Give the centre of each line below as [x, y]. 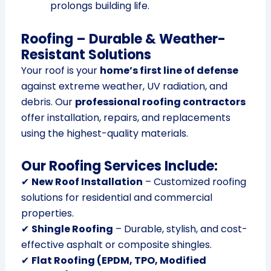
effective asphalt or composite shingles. [116, 245]
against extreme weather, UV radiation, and [124, 87]
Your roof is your [60, 71]
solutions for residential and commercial [116, 198]
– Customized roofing [194, 182]
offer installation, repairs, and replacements [126, 118]
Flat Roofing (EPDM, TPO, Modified [119, 261]
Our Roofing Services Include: [119, 166]
